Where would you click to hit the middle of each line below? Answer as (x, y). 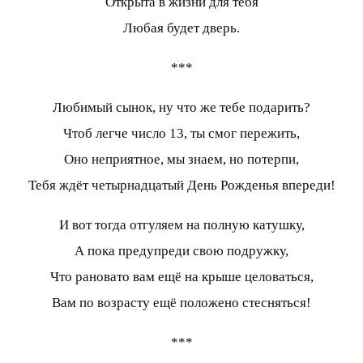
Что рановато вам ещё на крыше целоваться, (181, 276)
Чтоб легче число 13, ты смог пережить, (181, 133)
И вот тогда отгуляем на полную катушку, (181, 224)
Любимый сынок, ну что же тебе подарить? (181, 107)
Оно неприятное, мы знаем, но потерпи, (181, 159)
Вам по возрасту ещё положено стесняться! (181, 302)
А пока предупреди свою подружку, (181, 250)
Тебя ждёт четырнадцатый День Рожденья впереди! (181, 185)
